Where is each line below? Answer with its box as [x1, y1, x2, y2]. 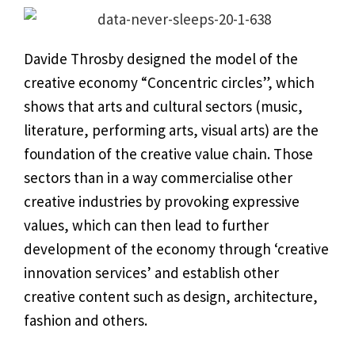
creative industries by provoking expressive [24, 192, 300, 211]
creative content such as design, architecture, [24, 287, 318, 306]
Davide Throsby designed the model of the [24, 49, 298, 68]
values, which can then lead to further [24, 216, 269, 235]
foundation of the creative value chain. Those [24, 144, 313, 163]
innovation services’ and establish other [24, 263, 279, 282]
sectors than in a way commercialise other [24, 168, 292, 187]
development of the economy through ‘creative [24, 239, 329, 258]
